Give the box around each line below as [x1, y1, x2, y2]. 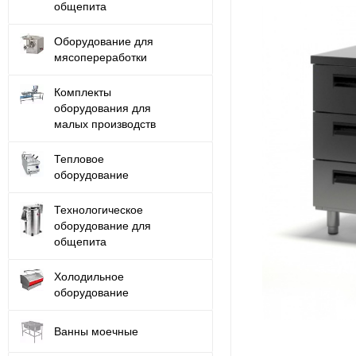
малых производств [54, 118, 156, 130]
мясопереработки [54, 51, 147, 64]
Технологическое [54, 203, 143, 216]
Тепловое [54, 153, 104, 165]
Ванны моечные [54, 324, 138, 338]
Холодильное [54, 270, 124, 283]
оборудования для [54, 102, 151, 114]
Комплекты [54, 86, 111, 99]
